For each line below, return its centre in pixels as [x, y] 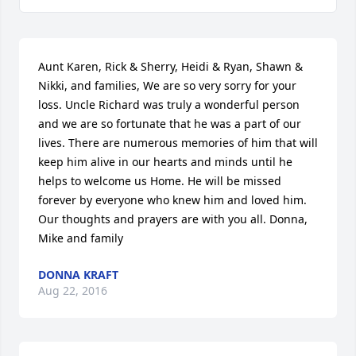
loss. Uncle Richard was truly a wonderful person [169, 104]
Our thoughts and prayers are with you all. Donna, [173, 219]
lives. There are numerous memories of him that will [178, 143]
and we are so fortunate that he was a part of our [170, 124]
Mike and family [81, 238]
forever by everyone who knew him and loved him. [172, 200]
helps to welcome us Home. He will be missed [160, 181]
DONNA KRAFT [78, 275]
